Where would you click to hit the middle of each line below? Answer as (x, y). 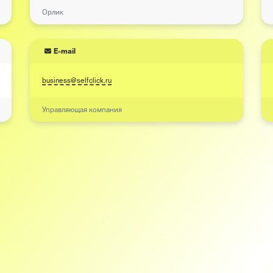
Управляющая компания (82, 110)
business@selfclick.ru (76, 80)
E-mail (65, 51)
